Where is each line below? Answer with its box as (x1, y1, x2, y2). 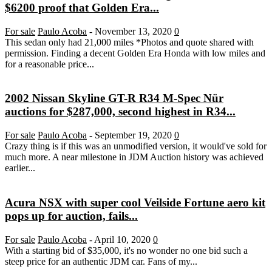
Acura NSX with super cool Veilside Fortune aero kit (5, 195, 265, 209)
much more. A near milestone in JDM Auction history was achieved (5, 152, 263, 163)
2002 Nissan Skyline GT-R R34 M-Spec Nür (5, 92, 223, 105)
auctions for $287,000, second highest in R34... (5, 105, 236, 118)
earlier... (5, 163, 35, 174)
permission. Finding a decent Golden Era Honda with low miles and (5, 47, 265, 58)
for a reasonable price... (5, 58, 94, 69)
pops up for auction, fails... (5, 209, 138, 222)
